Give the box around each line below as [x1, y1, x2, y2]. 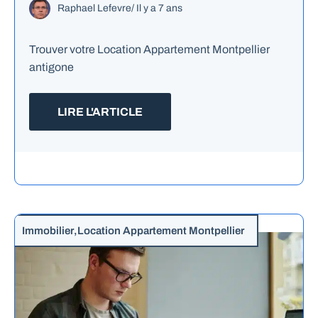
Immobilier [22, 224, 74, 236]
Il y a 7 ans [136, 2, 182, 13]
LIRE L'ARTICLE [57, 105, 143, 118]
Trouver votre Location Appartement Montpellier [29, 43, 270, 55]
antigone [29, 60, 74, 73]
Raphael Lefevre [57, 2, 131, 13]
